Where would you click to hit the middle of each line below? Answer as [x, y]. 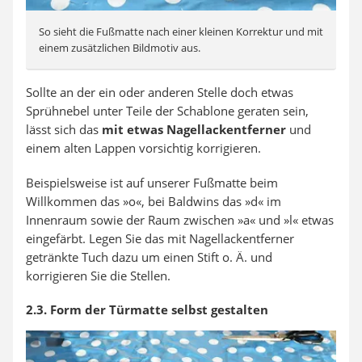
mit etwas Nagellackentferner [194, 130]
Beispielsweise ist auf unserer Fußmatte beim [152, 183]
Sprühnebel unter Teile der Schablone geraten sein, [167, 111]
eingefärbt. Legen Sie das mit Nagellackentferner [160, 239]
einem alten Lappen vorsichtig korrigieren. [143, 148]
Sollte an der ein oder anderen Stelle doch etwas [160, 93]
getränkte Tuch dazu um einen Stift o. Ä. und [149, 257]
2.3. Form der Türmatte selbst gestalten [147, 310]
